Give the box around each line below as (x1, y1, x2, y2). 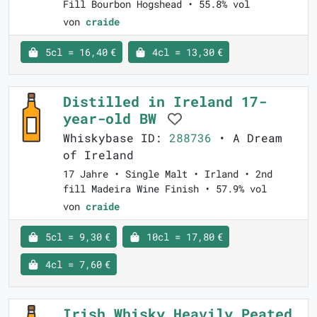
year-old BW (63, 109, 165, 128)
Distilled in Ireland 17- (63, 92, 267, 111)
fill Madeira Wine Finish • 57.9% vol (63, 182, 267, 196)
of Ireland (63, 147, 134, 163)
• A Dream (212, 130, 282, 146)
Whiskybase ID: (63, 130, 169, 146)
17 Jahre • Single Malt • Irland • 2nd (63, 167, 272, 181)
